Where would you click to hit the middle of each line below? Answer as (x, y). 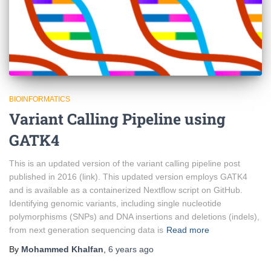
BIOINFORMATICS (40, 99)
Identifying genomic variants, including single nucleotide (115, 203)
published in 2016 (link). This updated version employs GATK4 (128, 176)
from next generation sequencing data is (86, 230)
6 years (122, 249)
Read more (188, 230)
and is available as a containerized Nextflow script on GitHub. (126, 190)
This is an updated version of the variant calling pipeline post (125, 163)
